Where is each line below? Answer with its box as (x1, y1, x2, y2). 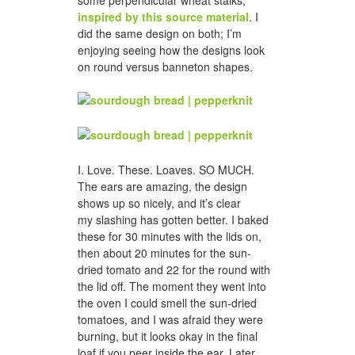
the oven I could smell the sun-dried (78, 294, 257, 311)
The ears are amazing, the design (78, 177, 247, 194)
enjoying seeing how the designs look (78, 42, 265, 59)
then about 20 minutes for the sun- (78, 244, 251, 261)
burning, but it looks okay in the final (78, 327, 258, 344)
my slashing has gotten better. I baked (78, 211, 269, 227)
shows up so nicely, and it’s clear (78, 194, 241, 211)
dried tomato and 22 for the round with (78, 261, 270, 277)
